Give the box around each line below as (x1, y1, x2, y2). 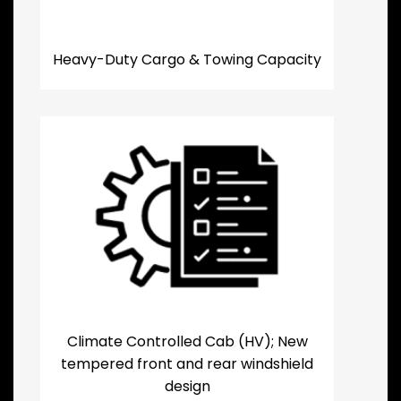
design (164, 375, 210, 397)
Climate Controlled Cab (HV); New (66, 330, 308, 352)
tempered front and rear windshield (61, 353, 313, 374)
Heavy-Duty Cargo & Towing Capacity (53, 49, 321, 71)
